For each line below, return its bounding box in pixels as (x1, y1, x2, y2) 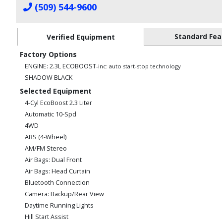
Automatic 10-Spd (25, 110, 76, 118)
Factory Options (20, 49, 77, 59)
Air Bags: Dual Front (25, 155, 82, 164)
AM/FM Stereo (25, 144, 67, 153)
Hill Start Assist (25, 212, 68, 221)
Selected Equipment (20, 86, 92, 96)
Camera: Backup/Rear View (25, 189, 104, 198)
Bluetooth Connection (25, 178, 90, 187)
